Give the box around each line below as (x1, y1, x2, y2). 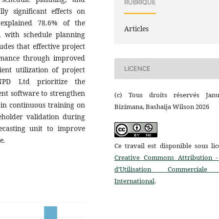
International (114, 176, 154, 186)
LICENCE (124, 65, 151, 73)
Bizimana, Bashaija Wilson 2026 (114, 102, 209, 111)
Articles (124, 23, 149, 33)
